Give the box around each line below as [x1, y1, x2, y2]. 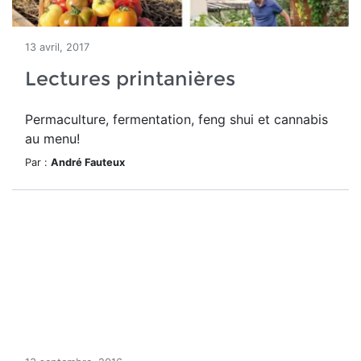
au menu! [25, 131, 80, 147]
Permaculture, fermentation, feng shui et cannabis [25, 111, 328, 127]
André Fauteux [51, 156, 125, 168]
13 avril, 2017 [25, 41, 89, 53]
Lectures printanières [25, 67, 235, 90]
